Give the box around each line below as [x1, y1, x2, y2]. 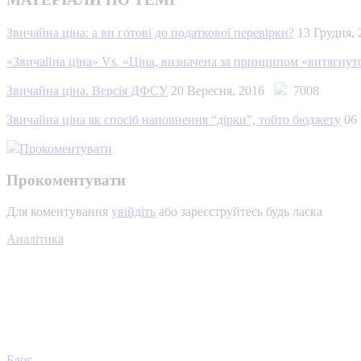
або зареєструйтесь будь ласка [156, 204, 322, 218]
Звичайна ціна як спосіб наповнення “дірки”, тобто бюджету [6, 113, 341, 127]
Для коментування [6, 204, 111, 218]
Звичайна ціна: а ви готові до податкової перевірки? [6, 26, 294, 40]
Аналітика [6, 231, 64, 246]
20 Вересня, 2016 [171, 84, 274, 98]
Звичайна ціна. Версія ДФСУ [6, 84, 168, 98]
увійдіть [111, 204, 156, 218]
